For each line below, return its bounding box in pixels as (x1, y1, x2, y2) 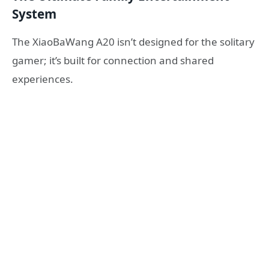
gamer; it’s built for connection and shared (12, 53, 214, 67)
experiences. (12, 71, 73, 86)
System (12, 5, 56, 23)
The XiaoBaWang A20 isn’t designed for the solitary (12, 34, 255, 49)
